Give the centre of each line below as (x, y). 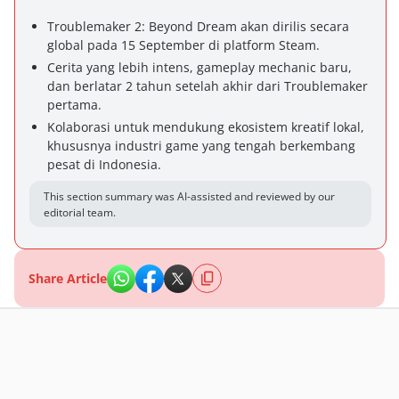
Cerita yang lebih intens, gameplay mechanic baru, (199, 67)
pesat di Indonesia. (104, 164)
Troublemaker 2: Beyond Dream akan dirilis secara (198, 26)
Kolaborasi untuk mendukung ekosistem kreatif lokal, (206, 127)
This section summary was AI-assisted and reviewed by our (189, 196)
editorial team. (80, 212)
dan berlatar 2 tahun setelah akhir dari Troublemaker (208, 86)
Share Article (68, 278)
